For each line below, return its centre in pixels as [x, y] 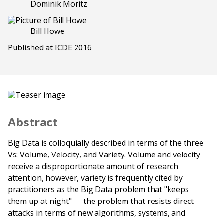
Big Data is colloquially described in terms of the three [106, 143]
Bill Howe [47, 31]
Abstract [33, 122]
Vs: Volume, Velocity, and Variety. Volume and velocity [104, 155]
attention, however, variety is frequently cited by [95, 178]
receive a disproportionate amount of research [93, 166]
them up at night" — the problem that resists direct [101, 201]
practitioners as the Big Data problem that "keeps [98, 190]
